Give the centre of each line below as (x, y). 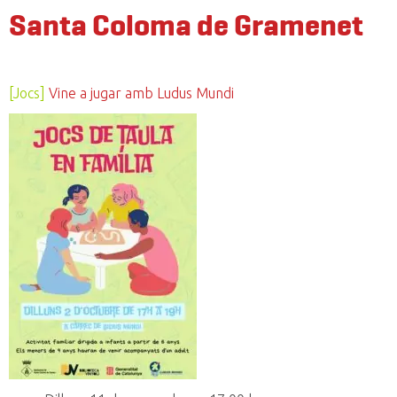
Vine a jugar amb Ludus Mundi (141, 93)
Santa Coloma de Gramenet (186, 26)
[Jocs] (27, 93)
